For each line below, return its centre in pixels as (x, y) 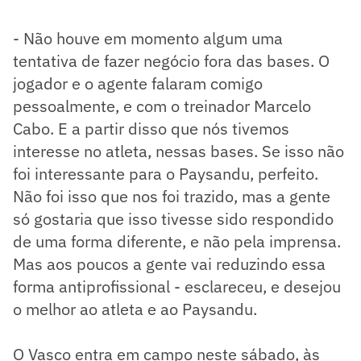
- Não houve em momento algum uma (148, 38)
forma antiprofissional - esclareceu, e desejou (177, 286)
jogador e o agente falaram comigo (138, 83)
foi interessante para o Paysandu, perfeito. (166, 173)
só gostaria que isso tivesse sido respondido (173, 218)
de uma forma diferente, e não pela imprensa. (177, 241)
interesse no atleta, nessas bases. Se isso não (178, 151)
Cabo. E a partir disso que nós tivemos (151, 128)
